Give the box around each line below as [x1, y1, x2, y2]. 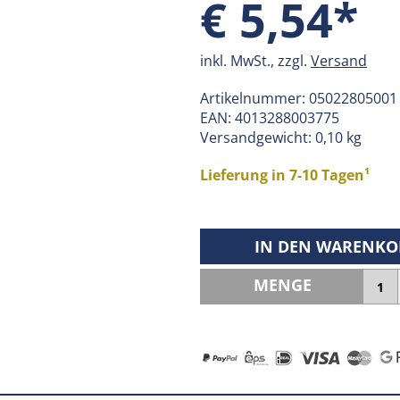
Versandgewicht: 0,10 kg [200, 128, 362, 147]
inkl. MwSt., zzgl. [200, 51, 311, 71]
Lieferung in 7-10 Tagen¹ [200, 165, 370, 185]
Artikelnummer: [200, 88, 309, 108]
